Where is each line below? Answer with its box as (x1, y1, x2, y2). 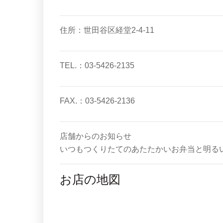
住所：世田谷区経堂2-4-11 (60, 26, 154, 35)
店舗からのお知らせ (60, 132, 131, 141)
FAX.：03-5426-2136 (60, 97, 135, 106)
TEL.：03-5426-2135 (60, 61, 134, 70)
